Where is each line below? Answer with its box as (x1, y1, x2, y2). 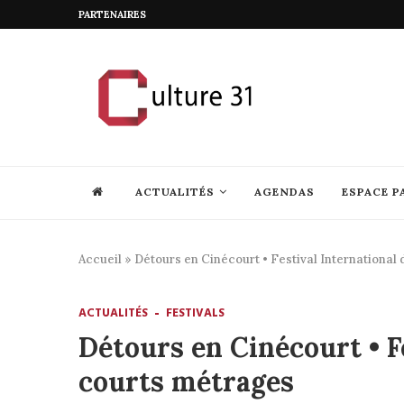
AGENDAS (254, 185, 315, 198)
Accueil (78, 252, 122, 267)
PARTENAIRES (78, 8, 146, 21)
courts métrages (78, 364, 294, 399)
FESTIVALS (166, 304, 225, 323)
